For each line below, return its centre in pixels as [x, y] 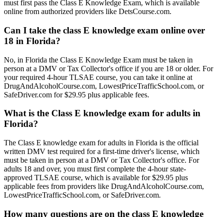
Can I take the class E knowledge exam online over [104, 31]
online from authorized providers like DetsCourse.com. [88, 12]
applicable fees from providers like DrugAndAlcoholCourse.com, [104, 186]
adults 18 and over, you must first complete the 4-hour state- [95, 169]
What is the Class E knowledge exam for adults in [102, 113]
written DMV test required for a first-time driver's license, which [102, 152]
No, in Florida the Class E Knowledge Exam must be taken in [98, 60]
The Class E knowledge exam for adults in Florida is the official [101, 143]
